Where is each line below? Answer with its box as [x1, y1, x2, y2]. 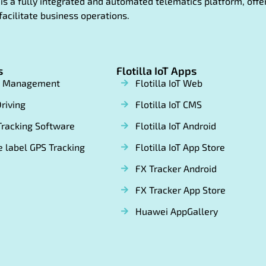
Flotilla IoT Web [135, 77, 202, 89]
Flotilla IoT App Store [135, 141, 225, 153]
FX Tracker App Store [135, 184, 226, 196]
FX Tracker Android [135, 163, 217, 175]
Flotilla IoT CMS [135, 99, 202, 110]
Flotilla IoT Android [135, 120, 216, 132]
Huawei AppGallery [135, 205, 218, 217]
